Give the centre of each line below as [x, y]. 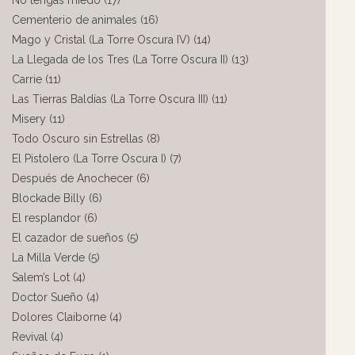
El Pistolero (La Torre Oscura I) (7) [97, 158]
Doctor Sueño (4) [55, 297]
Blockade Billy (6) [57, 198]
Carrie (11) [36, 79]
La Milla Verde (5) [56, 258]
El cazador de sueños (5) [75, 238]
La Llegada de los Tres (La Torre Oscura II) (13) [130, 59]
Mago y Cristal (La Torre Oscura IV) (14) [111, 40]
